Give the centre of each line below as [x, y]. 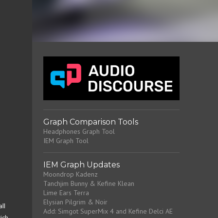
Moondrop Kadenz [70, 174]
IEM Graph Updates [81, 165]
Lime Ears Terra [66, 193]
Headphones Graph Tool [79, 131]
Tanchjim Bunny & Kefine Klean [89, 183]
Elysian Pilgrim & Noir [75, 202]
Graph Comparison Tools [91, 122]
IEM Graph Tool [66, 141]
